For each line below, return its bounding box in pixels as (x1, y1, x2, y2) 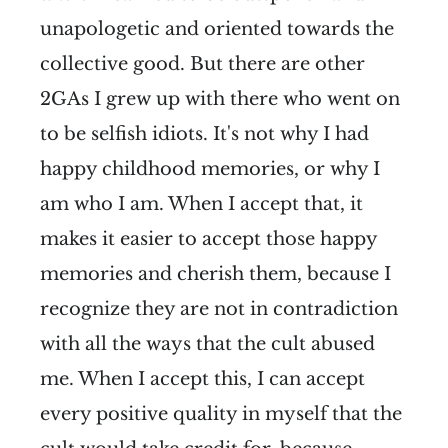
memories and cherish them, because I (40, 262, 391, 285)
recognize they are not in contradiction (40, 297, 398, 320)
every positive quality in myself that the (40, 402, 402, 425)
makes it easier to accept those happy (40, 227, 377, 250)
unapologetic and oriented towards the (40, 17, 394, 40)
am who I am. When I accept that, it (40, 192, 363, 215)
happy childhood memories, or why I (40, 157, 380, 180)
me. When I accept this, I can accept (40, 367, 365, 390)
